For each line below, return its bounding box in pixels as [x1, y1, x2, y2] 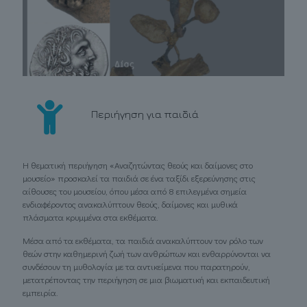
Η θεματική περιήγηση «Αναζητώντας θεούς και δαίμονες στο [23, 159, 253, 171]
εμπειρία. [23, 286, 58, 299]
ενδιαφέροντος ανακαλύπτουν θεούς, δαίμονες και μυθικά [23, 198, 238, 210]
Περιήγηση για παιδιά [91, 108, 199, 120]
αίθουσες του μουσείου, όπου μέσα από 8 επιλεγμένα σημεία [23, 185, 247, 197]
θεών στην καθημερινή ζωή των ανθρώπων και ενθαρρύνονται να [23, 247, 271, 260]
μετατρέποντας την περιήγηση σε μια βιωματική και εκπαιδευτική [23, 273, 270, 286]
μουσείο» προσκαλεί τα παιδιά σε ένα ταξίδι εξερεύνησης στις [23, 172, 256, 184]
